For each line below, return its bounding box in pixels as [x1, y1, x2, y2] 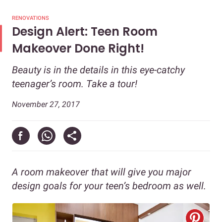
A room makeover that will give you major [12, 166, 191, 178]
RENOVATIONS [12, 15, 49, 22]
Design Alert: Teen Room [12, 23, 158, 40]
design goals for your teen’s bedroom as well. [12, 180, 206, 192]
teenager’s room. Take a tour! [12, 78, 137, 90]
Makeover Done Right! [12, 40, 144, 57]
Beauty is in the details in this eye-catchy [12, 64, 185, 76]
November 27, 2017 [12, 100, 80, 110]
